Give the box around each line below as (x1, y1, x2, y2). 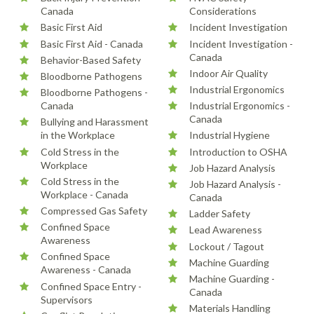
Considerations (189, 5, 257, 18)
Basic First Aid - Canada (41, 37, 144, 50)
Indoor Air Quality (189, 67, 268, 79)
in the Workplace (41, 129, 116, 142)
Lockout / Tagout (189, 240, 264, 252)
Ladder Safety (189, 207, 250, 220)
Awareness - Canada (41, 264, 132, 276)
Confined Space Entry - (41, 280, 142, 292)
